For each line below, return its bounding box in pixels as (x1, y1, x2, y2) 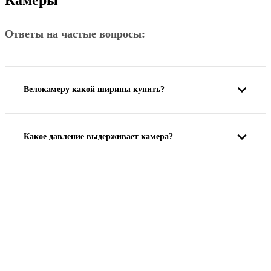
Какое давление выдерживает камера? (24, 131, 173, 141)
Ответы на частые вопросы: (5, 27, 145, 40)
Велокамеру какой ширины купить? (24, 84, 165, 94)
